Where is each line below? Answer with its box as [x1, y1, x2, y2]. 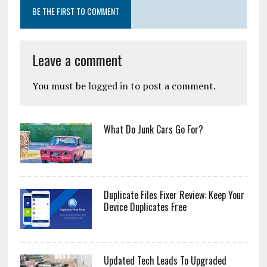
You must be [32, 79, 88, 92]
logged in [88, 79, 128, 92]
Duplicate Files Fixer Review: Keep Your [103, 187, 244, 202]
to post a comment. [128, 79, 216, 92]
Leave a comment [32, 48, 122, 70]
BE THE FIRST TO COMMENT [32, 4, 119, 17]
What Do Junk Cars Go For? [103, 122, 203, 136]
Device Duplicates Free [103, 199, 187, 214]
